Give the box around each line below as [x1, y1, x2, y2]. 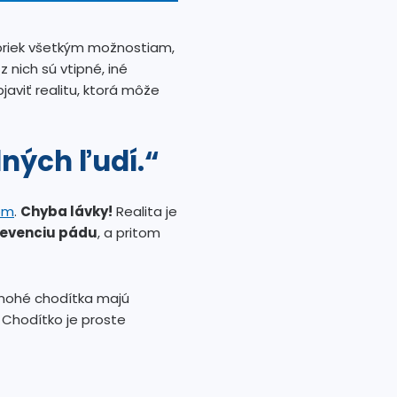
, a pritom [97, 223, 160, 243]
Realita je [113, 202, 177, 222]
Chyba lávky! [20, 202, 113, 222]
